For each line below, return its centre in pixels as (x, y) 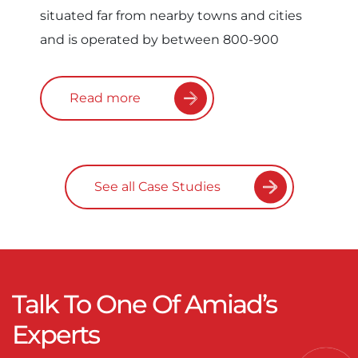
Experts (56, 335)
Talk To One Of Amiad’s (144, 304)
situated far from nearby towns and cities (171, 16)
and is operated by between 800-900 (159, 40)
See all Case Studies (157, 187)
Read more (105, 98)
